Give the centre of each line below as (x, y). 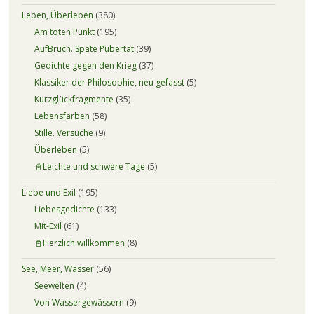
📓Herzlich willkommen (79, 243)
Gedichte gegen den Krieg (85, 65)
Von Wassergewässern (79, 302)
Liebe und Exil (48, 192)
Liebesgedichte (64, 209)
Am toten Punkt (64, 32)
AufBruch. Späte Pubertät (84, 48)
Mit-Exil (48, 226)
